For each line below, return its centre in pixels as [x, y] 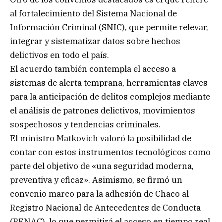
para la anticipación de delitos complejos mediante [110, 97]
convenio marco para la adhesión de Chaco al [99, 194]
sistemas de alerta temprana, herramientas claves [109, 83]
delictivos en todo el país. [59, 55]
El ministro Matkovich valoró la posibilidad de [101, 139]
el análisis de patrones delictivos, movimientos [103, 111]
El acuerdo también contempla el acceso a [93, 69]
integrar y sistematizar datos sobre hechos [95, 41]
